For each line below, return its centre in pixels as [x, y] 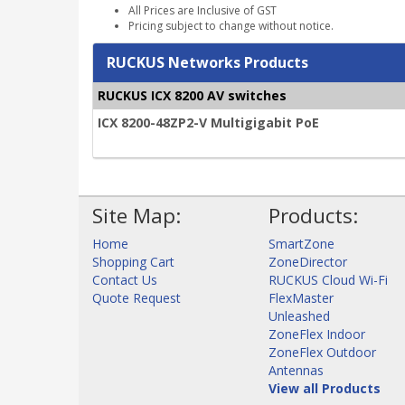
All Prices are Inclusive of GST [202, 10]
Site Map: [137, 215]
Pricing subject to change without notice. [231, 25]
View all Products [325, 388]
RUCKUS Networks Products [207, 62]
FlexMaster [301, 297]
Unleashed [299, 316]
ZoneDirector [308, 261]
